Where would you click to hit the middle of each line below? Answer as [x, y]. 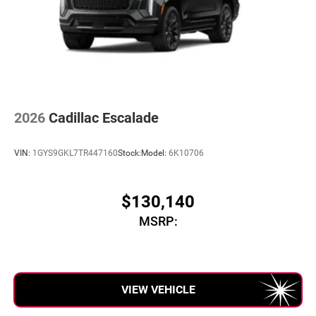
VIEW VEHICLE [158, 290]
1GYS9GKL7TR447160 [75, 153]
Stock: [129, 153]
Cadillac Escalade [104, 118]
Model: [155, 153]
